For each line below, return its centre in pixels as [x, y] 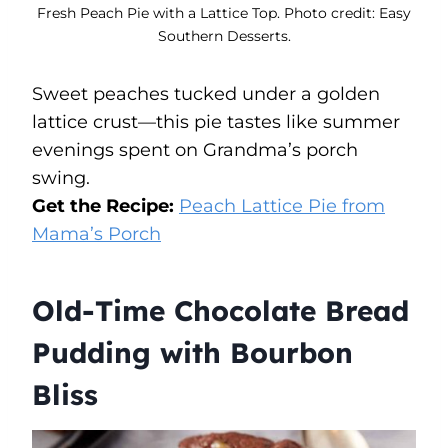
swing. [61, 177]
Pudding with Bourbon [192, 352]
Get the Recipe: [105, 205]
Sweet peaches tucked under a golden [206, 93]
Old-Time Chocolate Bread [220, 310]
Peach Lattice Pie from [282, 205]
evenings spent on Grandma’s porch [195, 149]
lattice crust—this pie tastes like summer [216, 121]
